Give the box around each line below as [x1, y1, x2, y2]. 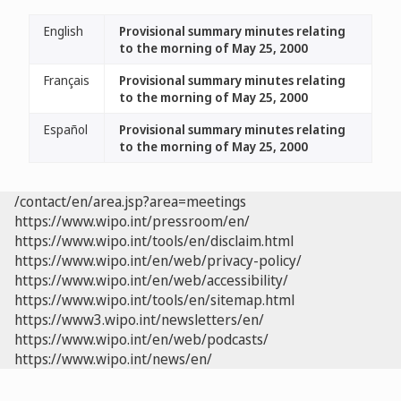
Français [44, 72, 90, 89]
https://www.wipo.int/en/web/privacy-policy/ [14, 251, 302, 270]
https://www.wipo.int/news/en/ [14, 349, 212, 369]
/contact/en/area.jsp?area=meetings [14, 192, 246, 211]
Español [44, 121, 88, 138]
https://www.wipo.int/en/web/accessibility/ [14, 270, 288, 290]
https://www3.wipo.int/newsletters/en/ [14, 310, 264, 329]
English [44, 22, 83, 39]
